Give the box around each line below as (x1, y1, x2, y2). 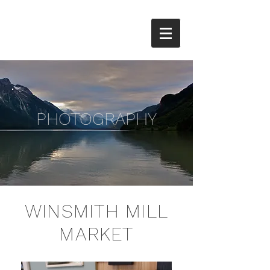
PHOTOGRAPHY (36, 108, 157, 129)
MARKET (59, 223, 134, 245)
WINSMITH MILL (24, 200, 169, 222)
